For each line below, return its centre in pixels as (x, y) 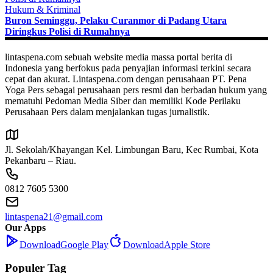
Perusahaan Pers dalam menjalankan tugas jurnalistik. (107, 112)
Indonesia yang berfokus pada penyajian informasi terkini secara (128, 68)
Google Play (84, 244)
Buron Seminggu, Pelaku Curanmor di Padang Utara (116, 20)
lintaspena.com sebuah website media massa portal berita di (119, 57)
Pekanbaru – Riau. (41, 160)
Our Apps (25, 227)
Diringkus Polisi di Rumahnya (67, 31)
